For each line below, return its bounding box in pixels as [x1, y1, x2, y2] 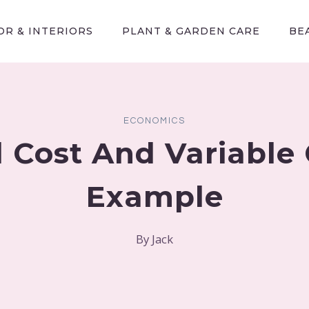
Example [86, 179, 223, 215]
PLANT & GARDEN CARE [122, 25, 260, 37]
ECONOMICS [123, 115, 186, 126]
